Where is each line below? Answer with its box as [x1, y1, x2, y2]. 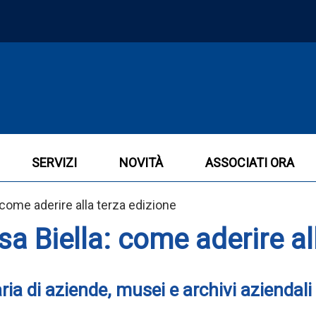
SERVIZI [32, 155, 77, 170]
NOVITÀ [119, 155, 163, 170]
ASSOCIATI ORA [205, 155, 294, 170]
